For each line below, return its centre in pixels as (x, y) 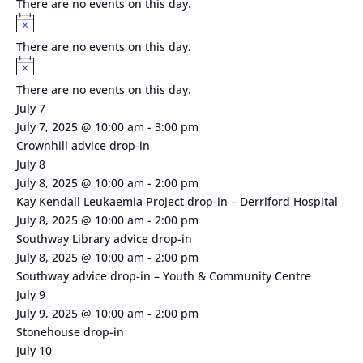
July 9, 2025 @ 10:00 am (80, 313)
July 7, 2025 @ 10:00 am (80, 126)
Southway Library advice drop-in (104, 238)
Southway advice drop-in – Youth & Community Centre (163, 275)
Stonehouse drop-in (70, 331)
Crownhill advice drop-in (83, 145)
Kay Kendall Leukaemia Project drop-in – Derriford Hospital (177, 201)
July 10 (34, 350)
